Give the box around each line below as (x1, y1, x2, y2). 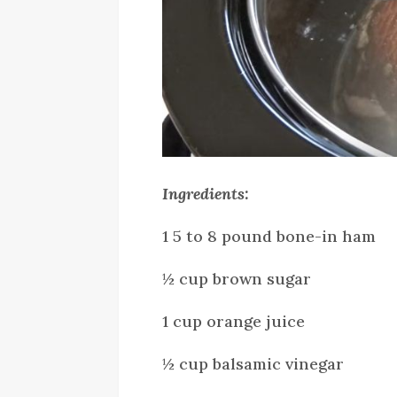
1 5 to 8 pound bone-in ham (162, 225, 377, 246)
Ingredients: (162, 183, 250, 204)
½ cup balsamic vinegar (162, 353, 345, 374)
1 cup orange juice (162, 310, 306, 331)
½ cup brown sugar (162, 268, 312, 289)
